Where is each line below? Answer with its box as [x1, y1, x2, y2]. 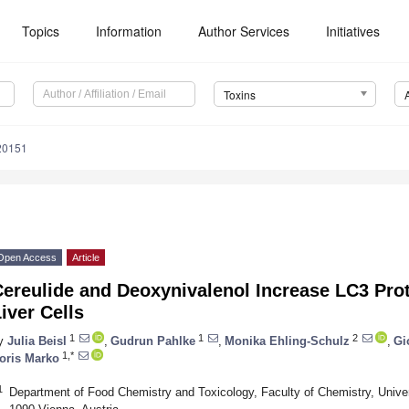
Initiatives [326, 22, 381, 40]
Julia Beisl [7, 333, 67, 348]
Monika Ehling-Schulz [225, 333, 350, 348]
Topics [22, 22, 60, 40]
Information [96, 22, 163, 40]
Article [72, 252, 100, 264]
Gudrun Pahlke [110, 333, 195, 348]
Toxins [223, 87, 256, 103]
